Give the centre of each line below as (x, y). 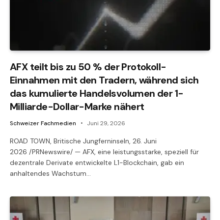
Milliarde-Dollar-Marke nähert (77, 106)
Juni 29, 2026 (106, 123)
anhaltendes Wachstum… (50, 173)
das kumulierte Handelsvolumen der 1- (97, 93)
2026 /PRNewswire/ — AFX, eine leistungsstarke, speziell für (104, 151)
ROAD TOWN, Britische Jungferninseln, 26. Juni (83, 141)
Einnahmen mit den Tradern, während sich (104, 80)
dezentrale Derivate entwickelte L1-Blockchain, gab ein (97, 162)
